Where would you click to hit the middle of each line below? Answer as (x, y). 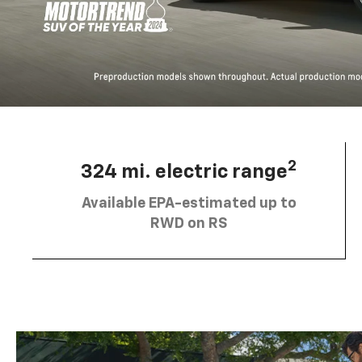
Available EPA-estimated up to (189, 203)
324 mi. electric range (184, 172)
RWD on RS (189, 223)
